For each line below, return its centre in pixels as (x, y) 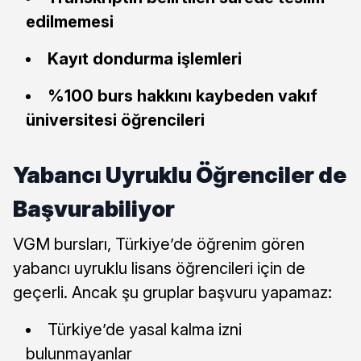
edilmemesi (70, 21)
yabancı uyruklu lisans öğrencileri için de (159, 268)
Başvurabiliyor (94, 208)
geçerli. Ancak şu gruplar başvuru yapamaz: (172, 292)
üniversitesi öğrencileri (115, 120)
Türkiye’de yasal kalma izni (145, 329)
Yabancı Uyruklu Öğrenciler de (180, 174)
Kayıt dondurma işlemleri (145, 58)
